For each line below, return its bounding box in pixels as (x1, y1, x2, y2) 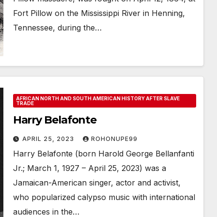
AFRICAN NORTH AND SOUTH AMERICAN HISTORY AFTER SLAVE (15, 95, 180, 101)
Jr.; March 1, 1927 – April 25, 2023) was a (13, 163, 166, 173)
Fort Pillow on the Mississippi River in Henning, (13, 8, 185, 18)
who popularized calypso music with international (13, 192, 195, 202)
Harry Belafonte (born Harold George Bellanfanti (13, 149, 194, 158)
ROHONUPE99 (91, 135, 138, 142)
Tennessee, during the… (13, 23, 102, 32)
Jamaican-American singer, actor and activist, (13, 178, 181, 187)
